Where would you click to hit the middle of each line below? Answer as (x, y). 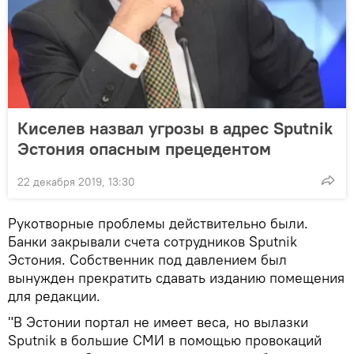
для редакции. (54, 296)
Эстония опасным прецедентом (144, 149)
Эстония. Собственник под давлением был (147, 260)
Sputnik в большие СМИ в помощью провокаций (165, 341)
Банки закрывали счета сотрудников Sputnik (153, 242)
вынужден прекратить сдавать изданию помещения (176, 278)
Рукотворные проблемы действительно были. (158, 224)
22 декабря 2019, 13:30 (76, 182)
